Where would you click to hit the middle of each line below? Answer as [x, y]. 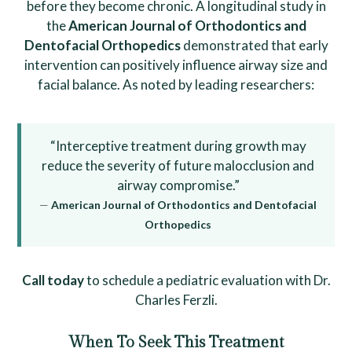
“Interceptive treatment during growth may [178, 146]
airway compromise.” [178, 185]
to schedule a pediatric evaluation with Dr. [207, 280]
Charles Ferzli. [176, 300]
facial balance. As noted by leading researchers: [176, 85]
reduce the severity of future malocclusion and [178, 166]
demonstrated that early [254, 46]
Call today [53, 280]
